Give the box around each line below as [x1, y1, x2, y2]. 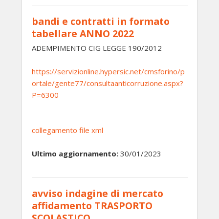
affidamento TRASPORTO [32, 199, 153, 212]
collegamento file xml [32, 125, 103, 135]
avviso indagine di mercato [32, 187, 163, 200]
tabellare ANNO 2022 [32, 27, 134, 40]
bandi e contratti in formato [32, 15, 170, 28]
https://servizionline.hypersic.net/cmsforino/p [32, 66, 185, 76]
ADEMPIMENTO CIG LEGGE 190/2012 [32, 43, 162, 53]
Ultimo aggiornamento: [32, 149, 118, 158]
